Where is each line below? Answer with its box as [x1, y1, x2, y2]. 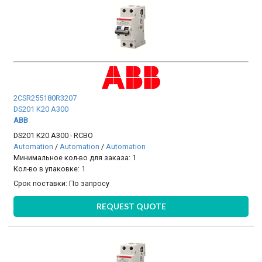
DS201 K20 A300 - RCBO [13, 130, 94, 140]
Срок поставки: [13, 178, 70, 188]
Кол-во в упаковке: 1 [13, 164, 86, 173]
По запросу [69, 178, 110, 188]
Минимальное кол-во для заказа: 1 [13, 153, 137, 162]
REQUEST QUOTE [96, 201, 166, 212]
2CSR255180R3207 [13, 94, 77, 103]
